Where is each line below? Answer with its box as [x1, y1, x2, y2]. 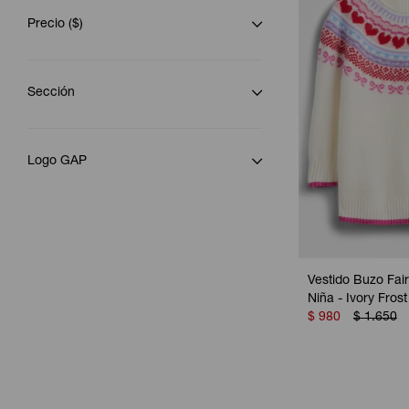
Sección [27, 87, 75, 100]
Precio [27, 18, 68, 31]
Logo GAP [27, 155, 87, 168]
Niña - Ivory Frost [307, 293, 407, 307]
